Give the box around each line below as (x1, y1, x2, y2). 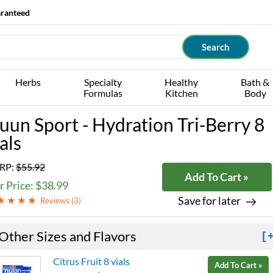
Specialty (83, 76, 122, 88)
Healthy (165, 76, 199, 88)
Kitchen (165, 87, 198, 99)
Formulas (83, 87, 122, 99)
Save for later (177, 194, 241, 207)
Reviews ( (40, 196, 74, 205)
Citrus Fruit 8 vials (53, 255, 130, 267)
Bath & (241, 76, 270, 88)
